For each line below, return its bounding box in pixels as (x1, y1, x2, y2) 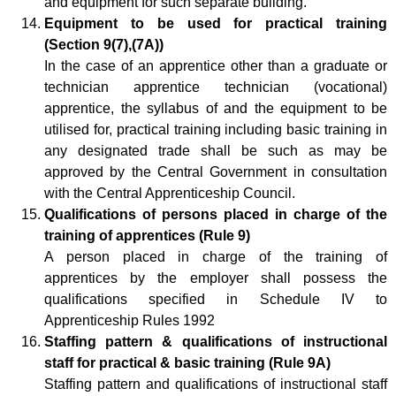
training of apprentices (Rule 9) (44, 227, 250, 243)
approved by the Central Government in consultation (44, 164, 387, 179)
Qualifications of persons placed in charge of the (44, 206, 387, 222)
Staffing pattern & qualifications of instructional (44, 333, 387, 349)
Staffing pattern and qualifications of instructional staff (44, 376, 387, 392)
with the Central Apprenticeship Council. (44, 185, 295, 201)
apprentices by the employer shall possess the (44, 270, 387, 286)
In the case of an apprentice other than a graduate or (44, 57, 387, 73)
